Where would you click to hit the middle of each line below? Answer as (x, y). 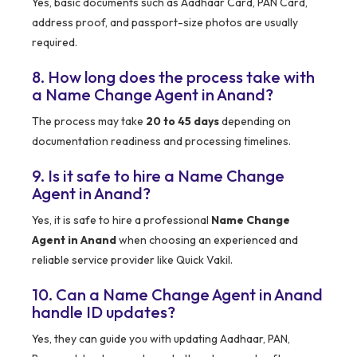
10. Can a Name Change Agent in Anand (177, 295)
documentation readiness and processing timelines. (161, 141)
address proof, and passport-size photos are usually (165, 23)
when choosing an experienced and (207, 240)
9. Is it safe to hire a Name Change (158, 176)
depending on (255, 122)
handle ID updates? (104, 312)
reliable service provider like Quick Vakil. (132, 260)
